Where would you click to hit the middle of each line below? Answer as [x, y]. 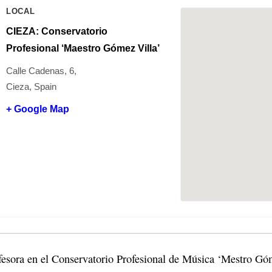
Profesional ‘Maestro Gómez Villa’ [83, 48]
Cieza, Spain [31, 86]
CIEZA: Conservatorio [57, 31]
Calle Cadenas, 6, [41, 70]
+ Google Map [38, 109]
